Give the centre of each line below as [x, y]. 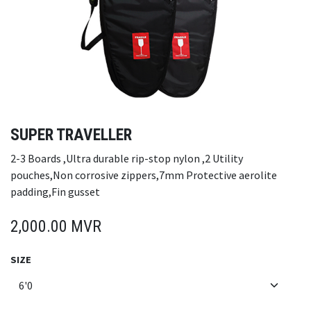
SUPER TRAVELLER [71, 135]
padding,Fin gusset [55, 192]
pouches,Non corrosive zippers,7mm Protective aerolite [144, 175]
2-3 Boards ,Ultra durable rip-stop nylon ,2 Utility [127, 159]
